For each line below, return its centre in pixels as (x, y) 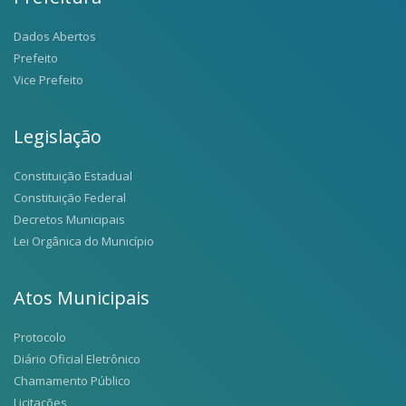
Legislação (58, 136)
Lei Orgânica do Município (84, 241)
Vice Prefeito (48, 79)
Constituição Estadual (73, 175)
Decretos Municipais (69, 219)
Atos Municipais (82, 297)
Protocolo (40, 337)
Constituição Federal (70, 197)
